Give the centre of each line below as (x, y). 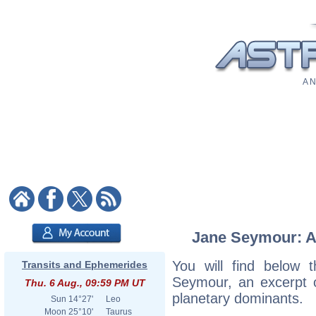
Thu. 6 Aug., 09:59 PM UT (85, 283)
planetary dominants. (238, 298)
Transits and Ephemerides (85, 265)
